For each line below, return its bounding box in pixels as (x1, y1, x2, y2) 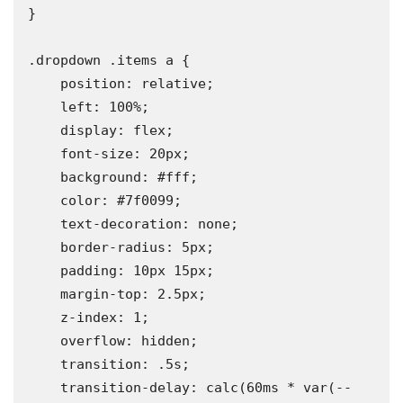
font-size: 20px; (28, 146, 60, 163)
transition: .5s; (28, 356, 60, 373)
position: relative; (28, 76, 60, 93)
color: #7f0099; (28, 193, 60, 210)
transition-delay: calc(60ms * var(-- (28, 380, 60, 397)
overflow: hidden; (28, 333, 60, 350)
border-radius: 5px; (28, 239, 60, 256)
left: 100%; (28, 99, 60, 116)
